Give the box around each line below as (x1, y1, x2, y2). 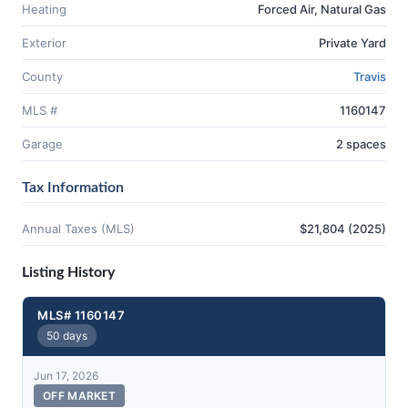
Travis (353, 69, 386, 84)
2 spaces (336, 137, 386, 151)
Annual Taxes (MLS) (22, 221, 135, 236)
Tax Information (22, 180, 124, 195)
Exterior (22, 36, 66, 50)
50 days (46, 329, 87, 342)
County (22, 69, 63, 84)
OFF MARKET (43, 389, 116, 403)
